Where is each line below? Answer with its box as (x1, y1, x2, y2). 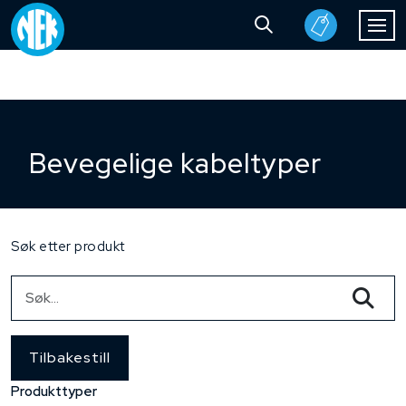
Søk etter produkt (11, 237, 125, 256)
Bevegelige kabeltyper (29, 145, 322, 181)
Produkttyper (11, 382, 97, 401)
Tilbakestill (29, 348, 111, 367)
